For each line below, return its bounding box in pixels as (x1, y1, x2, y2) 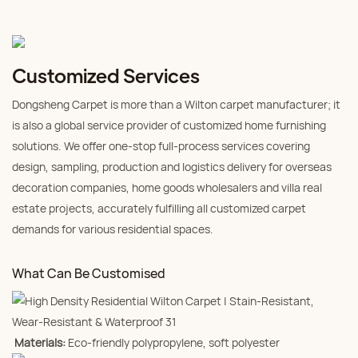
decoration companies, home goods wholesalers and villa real (12, 179, 322, 195)
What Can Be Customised (12, 264, 165, 282)
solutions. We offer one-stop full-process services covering (12, 137, 310, 153)
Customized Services (12, 62, 200, 87)
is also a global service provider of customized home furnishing (12, 117, 326, 133)
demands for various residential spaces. (12, 221, 213, 237)
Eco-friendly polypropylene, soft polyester (68, 334, 280, 350)
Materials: (14, 334, 68, 350)
